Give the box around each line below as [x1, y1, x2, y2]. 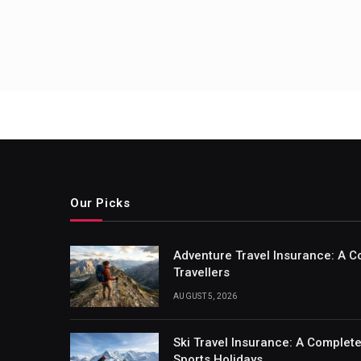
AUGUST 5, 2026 [173, 292, 238, 301]
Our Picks [70, 196, 131, 210]
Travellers [173, 265, 230, 280]
